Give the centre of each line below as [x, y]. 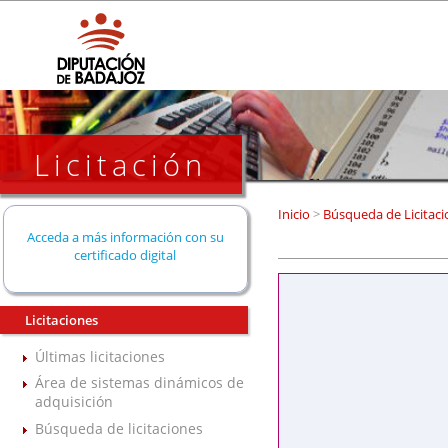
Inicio [295, 214]
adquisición [74, 402]
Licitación [121, 164]
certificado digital [125, 254]
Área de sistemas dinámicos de [139, 383]
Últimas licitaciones [100, 357]
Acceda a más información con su [125, 236]
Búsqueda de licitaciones [119, 428]
